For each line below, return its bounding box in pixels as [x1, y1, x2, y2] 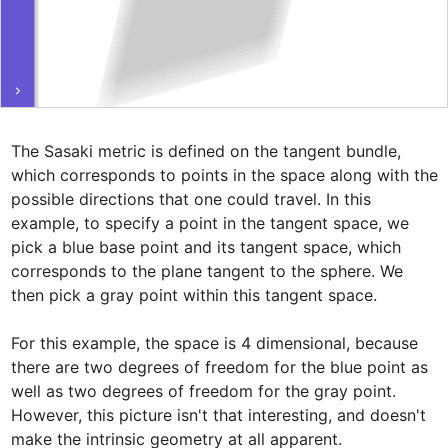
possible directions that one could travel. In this [10, 188, 371, 209]
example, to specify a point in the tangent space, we [10, 212, 409, 233]
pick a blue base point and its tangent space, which [10, 236, 401, 257]
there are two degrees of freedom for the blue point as [10, 356, 428, 377]
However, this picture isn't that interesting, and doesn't [10, 404, 426, 425]
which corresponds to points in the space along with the [10, 164, 438, 185]
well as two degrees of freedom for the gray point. [10, 380, 396, 401]
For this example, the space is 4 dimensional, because [10, 332, 418, 353]
